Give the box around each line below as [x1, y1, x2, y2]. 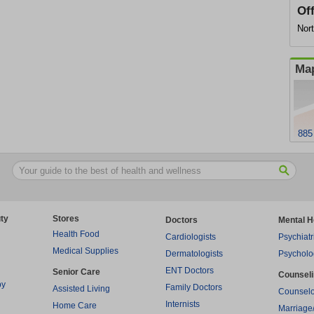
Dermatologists [165, 249, 223, 259]
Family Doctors [165, 282, 222, 292]
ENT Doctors [165, 266, 214, 275]
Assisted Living [53, 284, 110, 294]
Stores [53, 214, 79, 224]
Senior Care [53, 267, 100, 277]
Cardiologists [165, 232, 216, 242]
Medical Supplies [53, 246, 118, 256]
